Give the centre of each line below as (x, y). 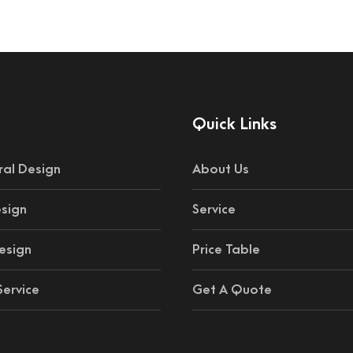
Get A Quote (232, 290)
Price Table (226, 250)
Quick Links (234, 124)
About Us (221, 169)
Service (214, 210)
